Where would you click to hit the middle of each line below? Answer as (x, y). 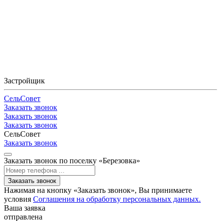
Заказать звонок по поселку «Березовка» (72, 160)
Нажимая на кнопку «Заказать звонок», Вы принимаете (98, 190)
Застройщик (24, 80)
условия (18, 199)
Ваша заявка (25, 208)
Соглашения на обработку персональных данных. (117, 199)
